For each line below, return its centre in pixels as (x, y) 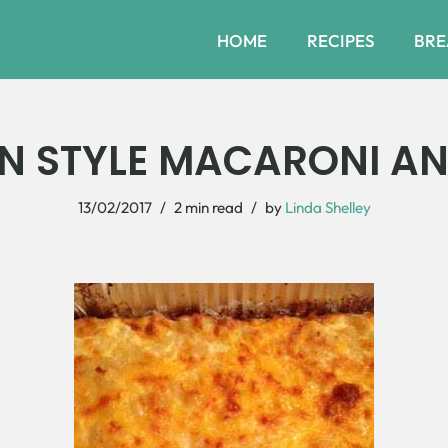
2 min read (208, 207)
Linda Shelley (327, 207)
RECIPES (340, 40)
